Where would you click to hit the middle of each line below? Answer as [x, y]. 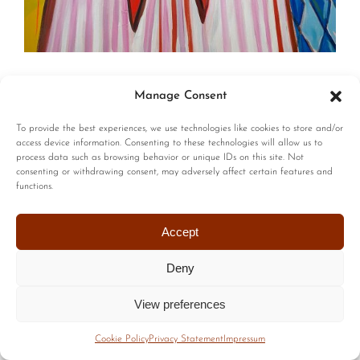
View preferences [180, 304]
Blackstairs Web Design [181, 107]
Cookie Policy [122, 339]
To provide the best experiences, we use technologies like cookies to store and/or [180, 129]
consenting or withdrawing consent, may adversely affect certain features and [174, 172]
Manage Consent [180, 96]
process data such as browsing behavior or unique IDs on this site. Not [160, 157]
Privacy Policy [244, 89]
